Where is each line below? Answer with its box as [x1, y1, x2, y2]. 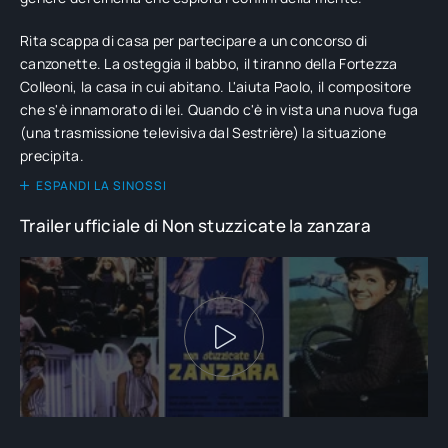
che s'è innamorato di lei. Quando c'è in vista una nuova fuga [20, 100, 419, 119]
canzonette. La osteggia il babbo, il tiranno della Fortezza [20, 54, 398, 73]
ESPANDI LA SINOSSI [36, 177, 167, 194]
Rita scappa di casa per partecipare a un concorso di [20, 31, 368, 50]
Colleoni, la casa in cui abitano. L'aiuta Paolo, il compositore [20, 77, 412, 96]
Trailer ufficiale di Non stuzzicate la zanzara [20, 214, 371, 237]
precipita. [20, 146, 84, 165]
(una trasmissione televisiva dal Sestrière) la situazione [20, 123, 386, 142]
